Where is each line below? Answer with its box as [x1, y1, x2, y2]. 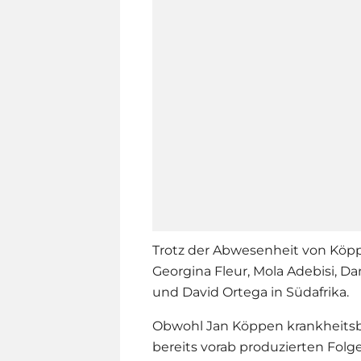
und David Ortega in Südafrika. [152, 284, 349, 301]
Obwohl [152, 318, 206, 334]
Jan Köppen [206, 318, 284, 334]
